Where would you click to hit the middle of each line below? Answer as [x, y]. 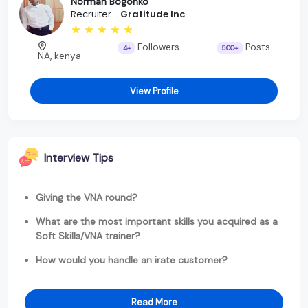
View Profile [154, 91]
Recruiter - [96, 14]
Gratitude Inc [153, 14]
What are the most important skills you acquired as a [157, 221]
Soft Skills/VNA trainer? [88, 235]
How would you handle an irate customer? [132, 260]
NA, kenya [60, 56]
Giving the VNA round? [87, 197]
